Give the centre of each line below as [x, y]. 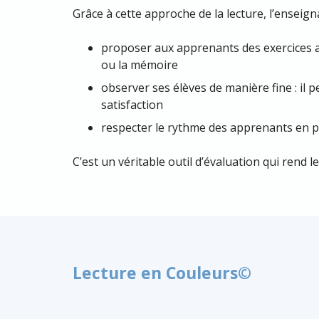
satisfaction [132, 105]
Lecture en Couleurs [155, 273]
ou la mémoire [140, 65]
